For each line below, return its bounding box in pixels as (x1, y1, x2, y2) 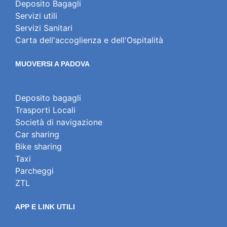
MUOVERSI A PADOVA (15, 60, 90, 68)
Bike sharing (15, 141, 62, 152)
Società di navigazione (15, 117, 102, 128)
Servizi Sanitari (15, 23, 72, 33)
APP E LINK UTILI (15, 203, 75, 211)
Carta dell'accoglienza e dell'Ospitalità (15, 35, 163, 46)
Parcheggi (15, 166, 54, 176)
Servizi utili (15, 11, 57, 21)
